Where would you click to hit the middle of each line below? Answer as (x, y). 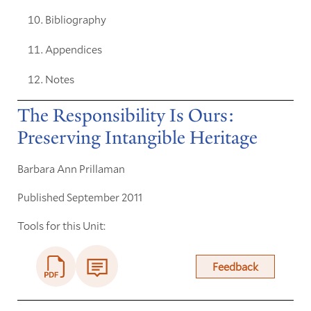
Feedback (235, 267)
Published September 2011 (79, 197)
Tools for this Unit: (61, 226)
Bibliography (75, 19)
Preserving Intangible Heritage (137, 138)
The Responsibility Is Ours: (125, 116)
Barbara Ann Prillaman (71, 169)
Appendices (73, 49)
